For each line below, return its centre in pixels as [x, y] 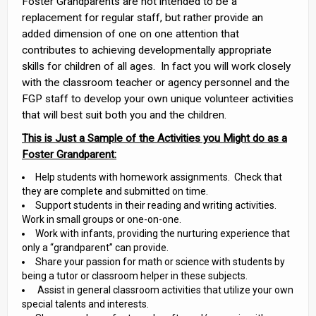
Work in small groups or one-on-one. [102, 219]
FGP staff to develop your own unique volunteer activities [158, 99]
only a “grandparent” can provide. [95, 248]
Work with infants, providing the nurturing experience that [163, 233]
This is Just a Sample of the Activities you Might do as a [154, 138]
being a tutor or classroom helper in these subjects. [135, 276]
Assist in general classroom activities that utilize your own [164, 290]
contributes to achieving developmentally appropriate [147, 50]
